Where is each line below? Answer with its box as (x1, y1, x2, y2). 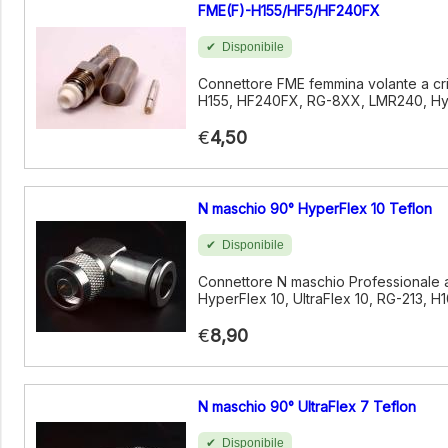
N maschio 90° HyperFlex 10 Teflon (198, 200, 432, 217)
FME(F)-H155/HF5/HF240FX (198, 2, 380, 19)
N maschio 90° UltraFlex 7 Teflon (198, 398, 416, 415)
